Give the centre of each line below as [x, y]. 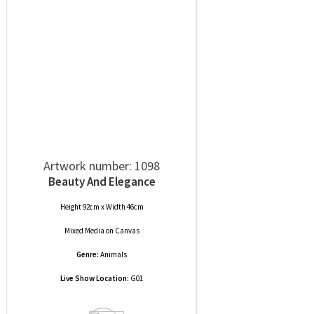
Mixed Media [84, 231]
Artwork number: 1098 [102, 166]
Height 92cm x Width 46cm [102, 207]
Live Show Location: [95, 278]
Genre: [88, 254]
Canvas [127, 231]
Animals [114, 254]
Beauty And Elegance [102, 182]
